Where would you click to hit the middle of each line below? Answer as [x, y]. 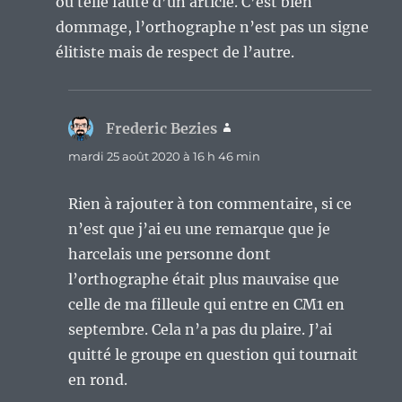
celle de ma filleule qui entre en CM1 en [207, 305]
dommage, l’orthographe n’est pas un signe [213, 27]
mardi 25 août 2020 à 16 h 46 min [165, 157]
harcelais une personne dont [170, 254]
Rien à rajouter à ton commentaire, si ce [210, 204]
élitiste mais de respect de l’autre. [175, 52]
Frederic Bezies [162, 129]
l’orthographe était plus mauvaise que [204, 280]
